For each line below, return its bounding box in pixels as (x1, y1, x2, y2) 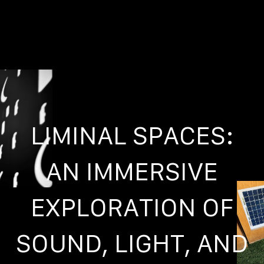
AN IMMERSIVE (46, 156, 218, 186)
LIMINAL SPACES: (30, 120, 234, 150)
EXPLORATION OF (31, 192, 233, 222)
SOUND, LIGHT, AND (16, 228, 248, 258)
